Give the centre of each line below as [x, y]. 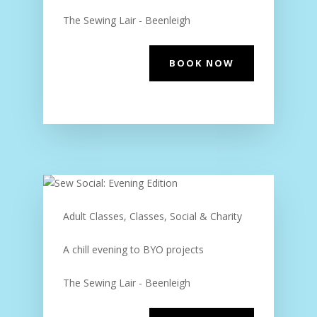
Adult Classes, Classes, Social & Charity [152, 216]
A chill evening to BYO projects [133, 249]
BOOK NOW [202, 63]
